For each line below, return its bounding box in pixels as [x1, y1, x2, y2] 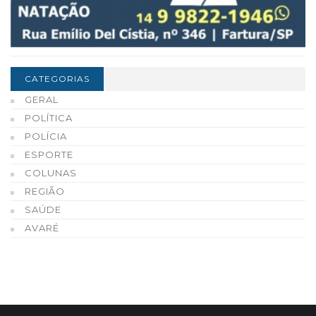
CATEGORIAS [25, 73, 90, 85]
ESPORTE [25, 149, 73, 161]
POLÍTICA [25, 112, 73, 124]
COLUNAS [25, 167, 77, 179]
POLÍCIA [25, 130, 67, 142]
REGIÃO [25, 186, 65, 197]
